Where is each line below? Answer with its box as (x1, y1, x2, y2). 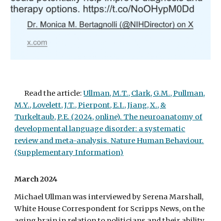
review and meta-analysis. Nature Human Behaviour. (14, 136, 204, 145)
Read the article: (24, 89, 84, 98)
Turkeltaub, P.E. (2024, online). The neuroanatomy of (14, 112, 203, 121)
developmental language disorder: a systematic (14, 124, 185, 133)
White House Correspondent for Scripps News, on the (14, 204, 205, 213)
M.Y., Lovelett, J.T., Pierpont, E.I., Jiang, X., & (14, 101, 166, 110)
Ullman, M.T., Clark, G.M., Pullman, (83, 89, 205, 98)
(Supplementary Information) (14, 148, 124, 157)
